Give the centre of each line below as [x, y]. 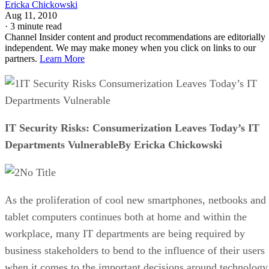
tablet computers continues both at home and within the [126, 216]
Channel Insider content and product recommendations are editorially [135, 37]
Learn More [62, 58]
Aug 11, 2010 [31, 15]
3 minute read [36, 26]
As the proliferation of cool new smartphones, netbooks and [135, 200]
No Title [38, 172]
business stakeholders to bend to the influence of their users [135, 250]
